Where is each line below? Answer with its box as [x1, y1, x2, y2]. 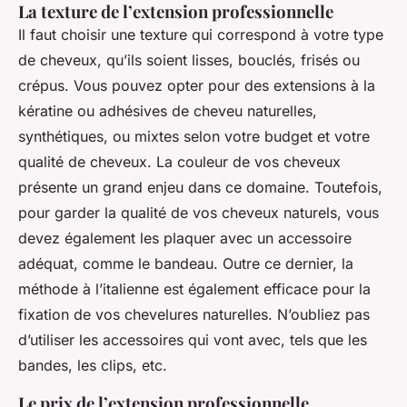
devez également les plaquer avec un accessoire [18, 229, 352, 248]
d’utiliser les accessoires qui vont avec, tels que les [18, 331, 367, 350]
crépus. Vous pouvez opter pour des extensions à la [18, 76, 375, 95]
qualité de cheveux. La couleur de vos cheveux [18, 153, 341, 172]
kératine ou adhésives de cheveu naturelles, [18, 102, 317, 121]
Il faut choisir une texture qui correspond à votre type [18, 25, 383, 45]
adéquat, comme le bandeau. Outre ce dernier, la [18, 254, 353, 273]
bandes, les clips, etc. [18, 356, 167, 375]
